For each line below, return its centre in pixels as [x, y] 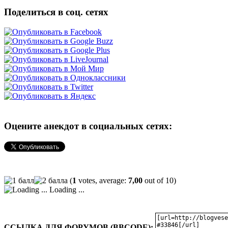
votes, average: [102, 181]
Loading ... [66, 190]
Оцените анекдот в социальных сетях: [88, 126]
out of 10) [159, 181]
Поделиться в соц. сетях [56, 12]
